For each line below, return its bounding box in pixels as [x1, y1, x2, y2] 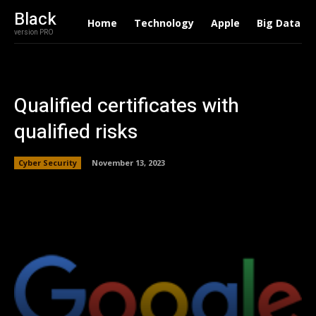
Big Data [256, 16, 300, 30]
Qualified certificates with [14, 92, 239, 121]
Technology [133, 16, 194, 30]
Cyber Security [18, 157, 77, 168]
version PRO [14, 28, 54, 37]
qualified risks [14, 118, 138, 147]
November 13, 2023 [92, 157, 165, 168]
